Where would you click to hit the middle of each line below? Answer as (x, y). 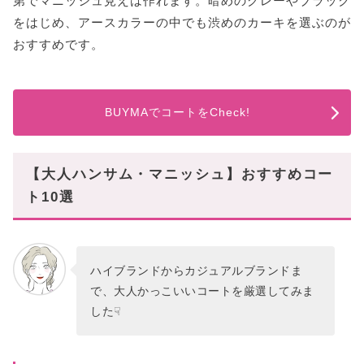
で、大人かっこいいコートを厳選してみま (202, 290)
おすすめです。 (58, 44)
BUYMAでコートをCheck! (177, 112)
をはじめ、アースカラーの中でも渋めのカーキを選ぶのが (182, 22)
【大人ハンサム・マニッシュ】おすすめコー (180, 174)
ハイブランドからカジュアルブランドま (197, 270)
